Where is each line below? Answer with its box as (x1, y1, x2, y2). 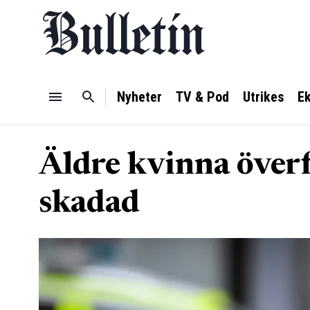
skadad (39, 189, 140, 220)
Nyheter (117, 89, 162, 105)
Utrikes (243, 89, 284, 105)
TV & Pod (176, 89, 229, 105)
